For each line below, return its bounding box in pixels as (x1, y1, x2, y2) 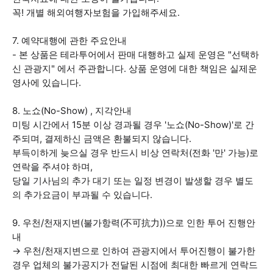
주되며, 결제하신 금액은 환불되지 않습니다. (12, 133, 191, 144)
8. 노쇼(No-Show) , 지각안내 (12, 105, 132, 116)
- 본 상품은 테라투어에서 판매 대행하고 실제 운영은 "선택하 (12, 49, 259, 60)
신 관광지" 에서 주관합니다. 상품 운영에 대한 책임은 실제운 (12, 63, 257, 74)
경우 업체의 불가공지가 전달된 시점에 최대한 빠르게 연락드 (12, 259, 258, 271)
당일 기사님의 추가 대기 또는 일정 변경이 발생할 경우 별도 (12, 175, 253, 186)
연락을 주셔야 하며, (12, 161, 93, 172)
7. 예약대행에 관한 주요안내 (12, 35, 127, 46)
